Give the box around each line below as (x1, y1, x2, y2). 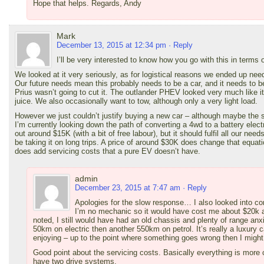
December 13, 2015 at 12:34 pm (57, 40, 166, 49)
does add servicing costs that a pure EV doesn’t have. (15, 146, 200, 156)
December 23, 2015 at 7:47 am (75, 183, 180, 192)
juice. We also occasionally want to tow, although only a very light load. (15, 96, 258, 105)
